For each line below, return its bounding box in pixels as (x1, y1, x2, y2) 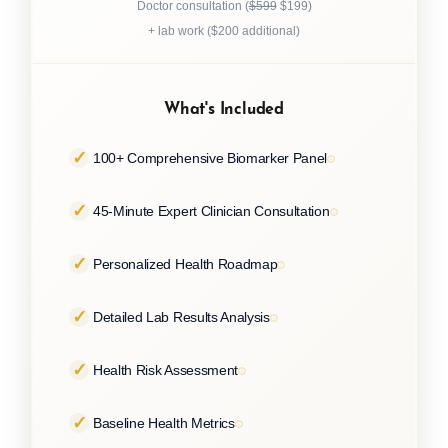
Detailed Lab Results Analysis (93, 309, 270, 325)
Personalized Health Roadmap (93, 256, 278, 272)
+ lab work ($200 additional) (148, 24, 300, 38)
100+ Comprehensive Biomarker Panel (93, 150, 328, 166)
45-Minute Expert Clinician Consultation (93, 203, 330, 219)
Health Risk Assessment (93, 362, 238, 378)
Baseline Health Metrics (93, 415, 235, 431)
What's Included (164, 94, 284, 118)
